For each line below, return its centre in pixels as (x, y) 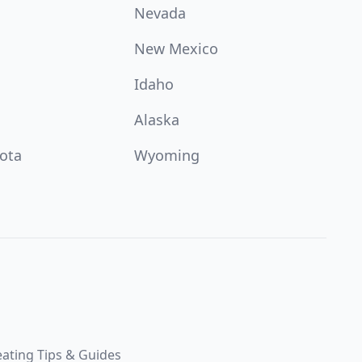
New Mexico (176, 48)
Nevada (160, 13)
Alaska (156, 120)
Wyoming (166, 155)
